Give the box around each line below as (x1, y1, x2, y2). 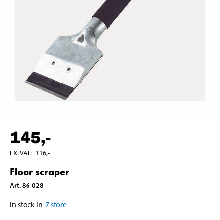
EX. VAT (10, 148, 30, 157)
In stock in (10, 199, 43, 209)
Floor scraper (10, 165, 69, 178)
